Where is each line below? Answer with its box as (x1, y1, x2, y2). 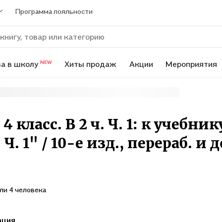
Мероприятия (166, 58, 218, 69)
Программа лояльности (15, 6, 93, 15)
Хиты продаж (64, 58, 117, 69)
